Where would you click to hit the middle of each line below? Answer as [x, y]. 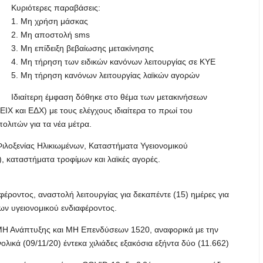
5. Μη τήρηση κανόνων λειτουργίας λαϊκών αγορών [105, 75]
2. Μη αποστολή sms [50, 35]
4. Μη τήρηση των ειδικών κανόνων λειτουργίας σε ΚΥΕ [113, 62]
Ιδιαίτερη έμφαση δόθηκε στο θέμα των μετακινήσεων [109, 97]
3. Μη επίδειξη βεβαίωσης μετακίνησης [82, 48]
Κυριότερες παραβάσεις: [56, 8]
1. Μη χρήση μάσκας [50, 21]
